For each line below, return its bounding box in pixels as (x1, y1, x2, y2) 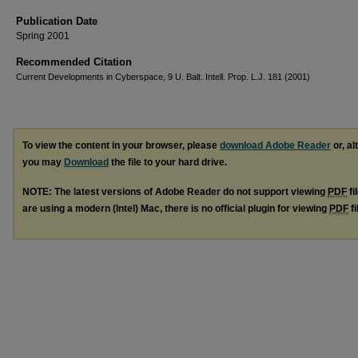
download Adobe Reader (220, 140, 331, 151)
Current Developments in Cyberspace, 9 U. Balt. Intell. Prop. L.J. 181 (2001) (16, 72, 310, 82)
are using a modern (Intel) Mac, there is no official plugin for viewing (22, 202, 329, 214)
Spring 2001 (16, 30, 70, 42)
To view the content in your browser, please (22, 140, 220, 151)
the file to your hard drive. (109, 157, 227, 168)
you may (22, 157, 64, 168)
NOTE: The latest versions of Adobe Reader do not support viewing (22, 185, 328, 197)
